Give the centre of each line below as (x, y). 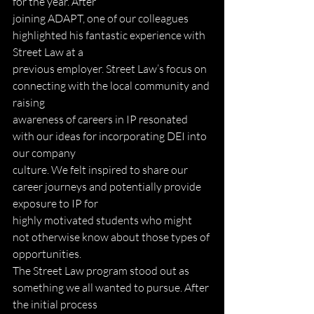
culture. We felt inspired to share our (101, 169)
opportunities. (47, 253)
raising (29, 102)
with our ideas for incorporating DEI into (111, 136)
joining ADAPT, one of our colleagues (102, 18)
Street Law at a (48, 52)
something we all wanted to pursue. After (112, 287)
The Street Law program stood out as (102, 270)
